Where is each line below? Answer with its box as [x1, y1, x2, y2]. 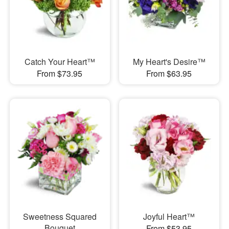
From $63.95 [146, 67, 192, 79]
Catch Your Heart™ [24, 55, 95, 67]
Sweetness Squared [22, 211, 97, 223]
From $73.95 [37, 67, 83, 79]
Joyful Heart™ [143, 211, 195, 223]
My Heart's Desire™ [132, 55, 205, 67]
